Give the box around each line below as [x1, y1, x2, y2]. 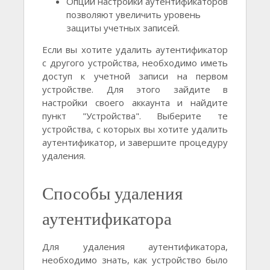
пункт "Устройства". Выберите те [42, 110, 228, 122]
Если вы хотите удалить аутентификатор [42, 43, 228, 56]
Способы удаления [42, 181, 183, 205]
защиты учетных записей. [66, 22, 180, 34]
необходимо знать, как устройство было [42, 254, 228, 266]
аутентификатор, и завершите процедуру [42, 136, 228, 149]
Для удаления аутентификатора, [42, 240, 228, 253]
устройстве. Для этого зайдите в [42, 83, 228, 96]
